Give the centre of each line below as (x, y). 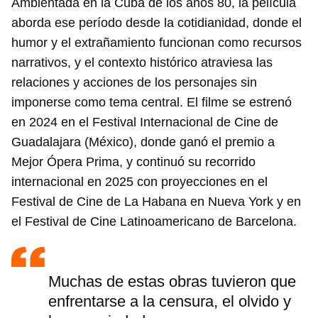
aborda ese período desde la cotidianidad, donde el (157, 23)
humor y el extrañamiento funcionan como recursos (157, 43)
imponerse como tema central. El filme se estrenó (152, 103)
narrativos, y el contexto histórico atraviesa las (142, 63)
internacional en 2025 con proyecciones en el (139, 182)
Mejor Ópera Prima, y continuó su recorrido (133, 162)
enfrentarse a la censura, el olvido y (170, 302)
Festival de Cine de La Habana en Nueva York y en (156, 202)
